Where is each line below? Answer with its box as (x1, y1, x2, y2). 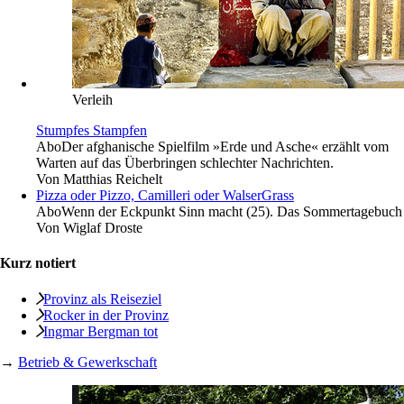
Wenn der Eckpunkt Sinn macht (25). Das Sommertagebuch (61, 204, 402, 219)
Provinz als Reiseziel (43, 290, 161, 307)
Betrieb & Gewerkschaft (18, 353, 157, 370)
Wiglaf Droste (63, 220, 142, 235)
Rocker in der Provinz (43, 307, 169, 323)
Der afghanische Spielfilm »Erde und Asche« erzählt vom (61, 139, 389, 154)
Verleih (72, 92, 113, 107)
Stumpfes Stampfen (36, 123, 147, 138)
